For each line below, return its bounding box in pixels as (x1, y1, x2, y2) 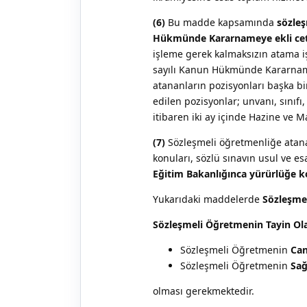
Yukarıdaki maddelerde (153, 192, 262, 206)
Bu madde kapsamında (165, 15, 277, 29)
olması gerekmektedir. (153, 284, 254, 297)
